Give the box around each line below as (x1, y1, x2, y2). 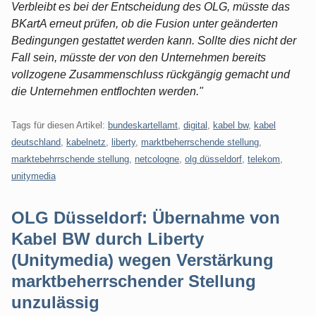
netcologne (135, 153, 179, 164)
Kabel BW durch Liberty (11, 229, 204, 248)
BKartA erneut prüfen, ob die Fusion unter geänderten (11, 17, 278, 30)
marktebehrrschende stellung (11, 153, 129, 164)
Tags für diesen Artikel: (11, 119, 108, 130)
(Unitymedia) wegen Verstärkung (11, 250, 274, 269)
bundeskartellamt (108, 119, 178, 130)
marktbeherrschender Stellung (11, 271, 256, 291)
